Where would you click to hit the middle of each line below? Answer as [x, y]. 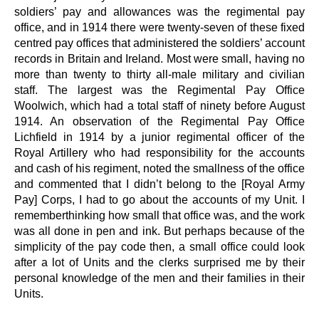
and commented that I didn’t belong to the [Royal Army [159, 183]
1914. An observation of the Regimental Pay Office [159, 121]
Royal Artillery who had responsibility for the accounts [159, 152]
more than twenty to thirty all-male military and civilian [159, 74]
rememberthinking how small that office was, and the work [159, 215]
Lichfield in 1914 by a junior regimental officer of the [159, 136]
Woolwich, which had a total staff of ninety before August [159, 105]
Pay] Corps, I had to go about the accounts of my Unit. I [159, 199]
